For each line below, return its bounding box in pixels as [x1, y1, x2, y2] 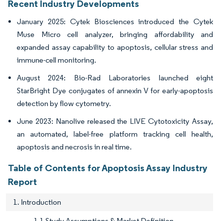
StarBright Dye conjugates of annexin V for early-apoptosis [17, 86, 213, 96]
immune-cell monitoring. [17, 55, 96, 65]
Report [8, 176, 37, 188]
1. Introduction [13, 197, 61, 207]
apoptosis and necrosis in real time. [17, 142, 132, 152]
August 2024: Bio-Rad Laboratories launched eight [17, 73, 213, 83]
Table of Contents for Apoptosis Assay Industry [8, 162, 208, 174]
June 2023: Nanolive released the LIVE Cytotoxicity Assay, [17, 116, 213, 126]
